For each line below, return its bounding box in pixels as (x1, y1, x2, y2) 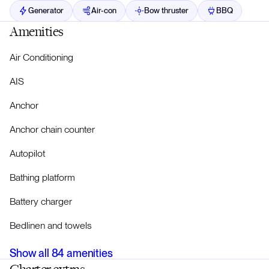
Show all (10, 247, 52, 260)
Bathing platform (10, 172, 75, 184)
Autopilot (10, 148, 45, 160)
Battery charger (10, 196, 72, 208)
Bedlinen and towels (10, 220, 92, 232)
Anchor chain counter (10, 124, 95, 136)
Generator (28, 6, 64, 16)
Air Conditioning (10, 52, 73, 64)
